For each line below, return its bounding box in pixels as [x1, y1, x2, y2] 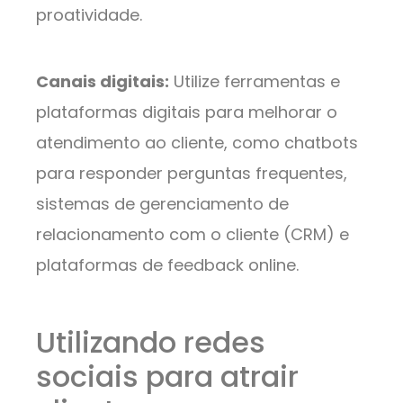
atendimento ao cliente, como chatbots [36, 131, 358, 155]
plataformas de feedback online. [36, 254, 299, 277]
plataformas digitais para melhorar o [36, 101, 337, 124]
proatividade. [36, 4, 142, 27]
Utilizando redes [36, 322, 265, 363]
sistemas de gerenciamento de [36, 193, 289, 216]
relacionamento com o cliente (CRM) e [36, 223, 349, 246]
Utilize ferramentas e [169, 70, 340, 94]
